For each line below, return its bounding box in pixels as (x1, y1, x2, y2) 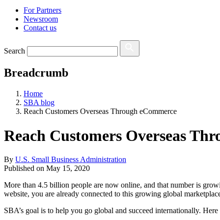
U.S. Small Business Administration (15, 155, 126, 164)
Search (4, 47, 25, 55)
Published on (4, 164, 46, 172)
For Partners (24, 6, 61, 15)
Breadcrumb (4, 66, 68, 80)
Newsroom (24, 15, 58, 24)
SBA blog (24, 98, 55, 107)
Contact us (24, 24, 56, 32)
